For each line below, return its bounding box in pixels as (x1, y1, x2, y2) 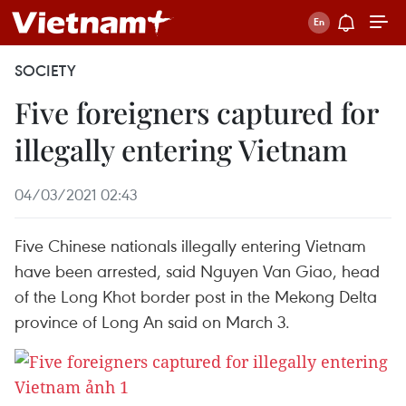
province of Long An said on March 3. (14, 310, 290, 333)
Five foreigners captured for (14, 92, 378, 131)
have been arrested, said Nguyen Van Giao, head (14, 259, 380, 282)
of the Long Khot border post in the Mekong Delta (14, 285, 377, 307)
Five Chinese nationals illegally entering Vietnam (14, 234, 366, 256)
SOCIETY (14, 61, 76, 81)
